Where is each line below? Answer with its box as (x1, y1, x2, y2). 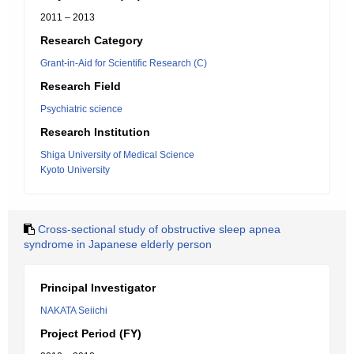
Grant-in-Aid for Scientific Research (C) (40, 58, 207, 69)
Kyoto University (40, 164, 110, 175)
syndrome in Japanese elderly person (24, 238, 212, 250)
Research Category (40, 34, 143, 47)
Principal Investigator (40, 281, 156, 294)
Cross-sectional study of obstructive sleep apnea (38, 223, 281, 235)
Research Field (40, 80, 121, 92)
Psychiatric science (40, 104, 122, 115)
